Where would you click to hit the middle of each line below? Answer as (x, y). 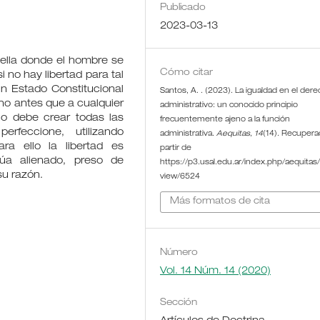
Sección (179, 303)
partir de (176, 148)
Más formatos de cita (220, 202)
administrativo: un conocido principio (229, 105)
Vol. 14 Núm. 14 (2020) (216, 271)
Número (179, 253)
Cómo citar (187, 73)
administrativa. (189, 134)
